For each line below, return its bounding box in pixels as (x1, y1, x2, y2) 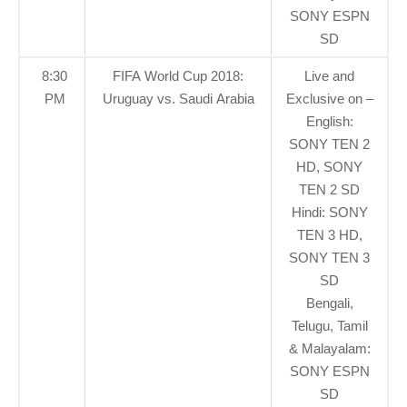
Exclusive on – (285, 90, 373, 106)
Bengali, (305, 294, 353, 311)
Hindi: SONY (291, 203, 368, 220)
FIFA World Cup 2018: (113, 67, 243, 84)
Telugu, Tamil (291, 317, 368, 333)
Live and (304, 67, 354, 84)
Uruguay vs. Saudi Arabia (102, 90, 254, 106)
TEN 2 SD (299, 181, 360, 197)
